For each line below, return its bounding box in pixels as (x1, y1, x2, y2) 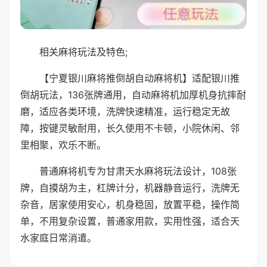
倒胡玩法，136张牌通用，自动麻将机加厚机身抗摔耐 (20, 88, 246, 101)
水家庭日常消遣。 (20, 231, 97, 244)
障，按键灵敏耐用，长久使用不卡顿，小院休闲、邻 (20, 122, 240, 134)
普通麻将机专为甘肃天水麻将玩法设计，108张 (39, 164, 237, 177)
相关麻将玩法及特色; (39, 45, 128, 58)
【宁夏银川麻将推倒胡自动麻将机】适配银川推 (39, 72, 240, 84)
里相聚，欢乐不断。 (20, 138, 106, 151)
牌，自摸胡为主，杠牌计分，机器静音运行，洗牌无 (20, 181, 240, 194)
